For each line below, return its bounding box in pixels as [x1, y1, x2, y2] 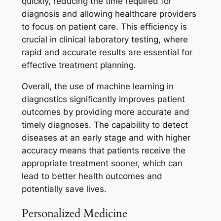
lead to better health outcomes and [21, 171, 162, 181]
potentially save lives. [21, 184, 107, 194]
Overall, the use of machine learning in [21, 81, 174, 91]
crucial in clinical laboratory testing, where [21, 34, 188, 44]
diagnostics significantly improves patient [21, 94, 185, 104]
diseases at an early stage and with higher [21, 132, 190, 143]
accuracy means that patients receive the [21, 145, 185, 155]
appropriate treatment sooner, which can [21, 158, 183, 168]
